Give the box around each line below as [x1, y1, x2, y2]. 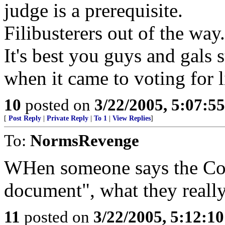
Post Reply [9, 115, 41, 122]
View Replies [113, 115, 151, 122]
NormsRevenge [30, 131, 139, 150]
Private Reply [47, 115, 88, 122]
